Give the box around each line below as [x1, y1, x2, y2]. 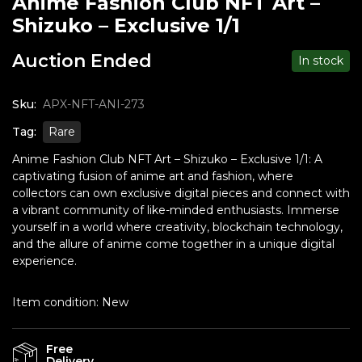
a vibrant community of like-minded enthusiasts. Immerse [12, 203, 339, 217]
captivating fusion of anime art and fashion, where [12, 169, 293, 183]
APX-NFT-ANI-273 [43, 97, 145, 112]
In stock [298, 53, 343, 68]
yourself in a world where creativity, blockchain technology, [12, 220, 343, 234]
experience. [12, 254, 77, 268]
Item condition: [12, 295, 102, 309]
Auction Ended [12, 49, 152, 72]
